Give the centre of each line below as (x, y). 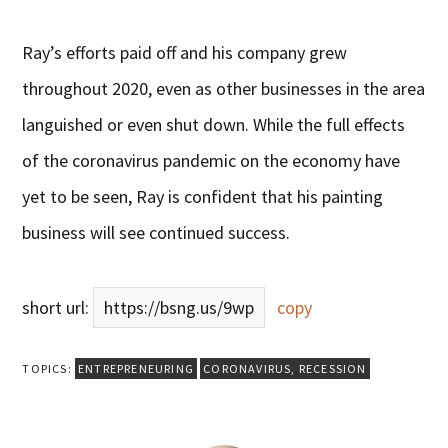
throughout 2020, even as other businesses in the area (224, 89)
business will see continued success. (156, 233)
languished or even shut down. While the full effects (214, 125)
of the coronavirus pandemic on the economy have (211, 161)
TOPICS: (48, 369)
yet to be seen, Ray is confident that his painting (203, 197)
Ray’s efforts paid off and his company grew (185, 53)
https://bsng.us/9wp (179, 308)
